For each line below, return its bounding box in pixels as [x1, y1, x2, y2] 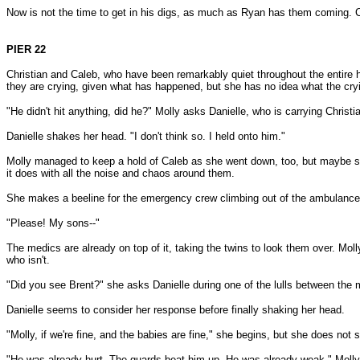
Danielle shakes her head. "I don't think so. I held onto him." [6, 130, 285, 142]
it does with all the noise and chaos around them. [6, 167, 235, 179]
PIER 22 [6, 43, 46, 55]
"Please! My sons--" [6, 217, 100, 229]
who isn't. [6, 254, 50, 266]
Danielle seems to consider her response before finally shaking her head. [6, 304, 345, 316]
